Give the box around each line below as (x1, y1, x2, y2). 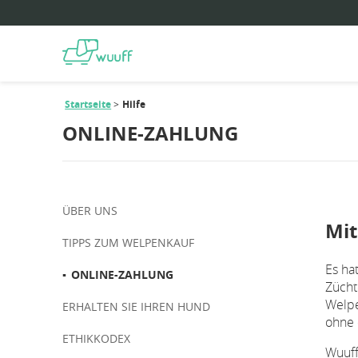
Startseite (65, 97, 112, 112)
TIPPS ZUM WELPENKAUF (62, 235, 194, 251)
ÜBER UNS (62, 203, 117, 219)
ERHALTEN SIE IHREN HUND (62, 299, 210, 315)
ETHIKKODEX (62, 331, 130, 347)
